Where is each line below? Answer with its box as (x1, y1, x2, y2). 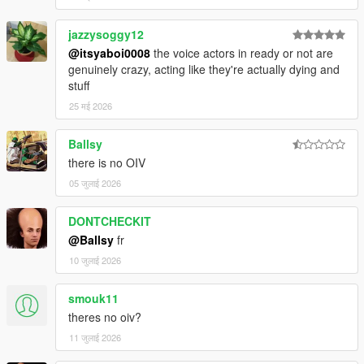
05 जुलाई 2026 (69, 176, 121, 190)
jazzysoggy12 (68, 26, 144, 43)
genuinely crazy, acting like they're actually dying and (68, 61, 340, 78)
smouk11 (68, 290, 119, 307)
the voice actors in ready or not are (150, 45, 333, 62)
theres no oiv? (68, 309, 141, 326)
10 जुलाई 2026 (69, 253, 121, 267)
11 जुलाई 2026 (69, 331, 121, 344)
